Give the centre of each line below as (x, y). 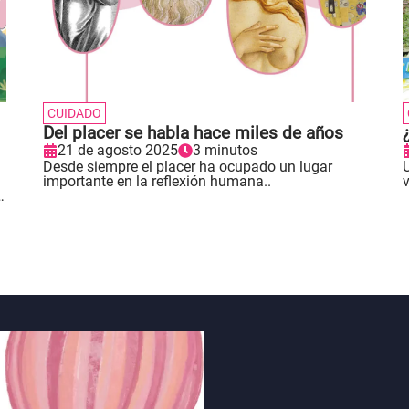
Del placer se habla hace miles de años (193, 133)
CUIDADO (74, 113)
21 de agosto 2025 (117, 150)
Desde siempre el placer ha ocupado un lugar (187, 167)
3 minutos (225, 150)
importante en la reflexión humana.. (157, 181)
